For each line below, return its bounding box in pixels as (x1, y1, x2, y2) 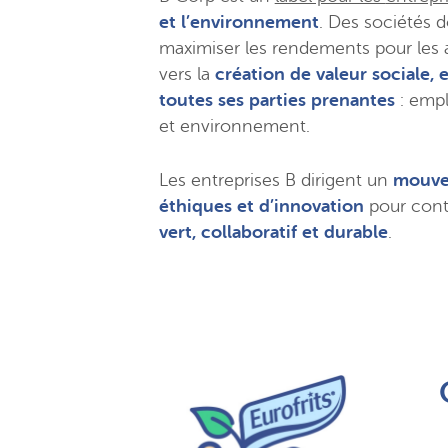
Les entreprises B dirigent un (158, 170, 393, 190)
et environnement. (158, 116, 310, 136)
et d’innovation (236, 196, 364, 216)
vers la (158, 64, 215, 84)
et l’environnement (158, 12, 319, 32)
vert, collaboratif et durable (158, 222, 388, 242)
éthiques (158, 196, 232, 216)
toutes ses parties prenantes (158, 90, 395, 110)
